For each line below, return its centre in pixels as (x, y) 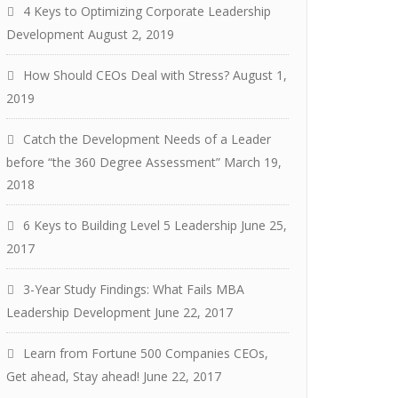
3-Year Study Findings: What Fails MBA (134, 289)
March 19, (253, 162)
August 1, (260, 75)
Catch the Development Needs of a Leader (147, 139)
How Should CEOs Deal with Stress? (126, 75)
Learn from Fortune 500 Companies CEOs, (146, 353)
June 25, (264, 225)
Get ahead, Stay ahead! (73, 376)
